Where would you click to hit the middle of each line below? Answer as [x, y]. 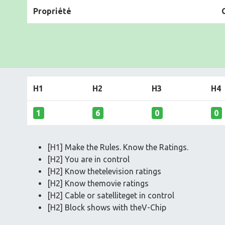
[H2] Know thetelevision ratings [104, 171]
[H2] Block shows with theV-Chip [107, 207]
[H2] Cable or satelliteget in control [111, 195]
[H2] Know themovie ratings [98, 183]
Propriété [52, 11]
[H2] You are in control [88, 159]
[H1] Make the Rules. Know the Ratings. [118, 147]
